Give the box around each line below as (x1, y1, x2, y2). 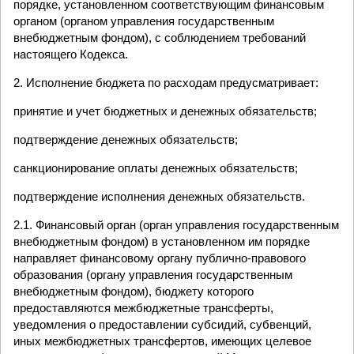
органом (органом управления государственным (13, 14, 274, 28)
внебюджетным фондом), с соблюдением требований (13, 31, 306, 44)
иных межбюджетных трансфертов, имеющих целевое (13, 334, 311, 348)
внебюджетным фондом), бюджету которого (13, 284, 254, 298)
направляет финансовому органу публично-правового (13, 251, 306, 265)
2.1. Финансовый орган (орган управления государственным (13, 218, 339, 232)
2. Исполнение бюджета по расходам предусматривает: (13, 76, 318, 89)
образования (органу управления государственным (13, 268, 292, 281)
